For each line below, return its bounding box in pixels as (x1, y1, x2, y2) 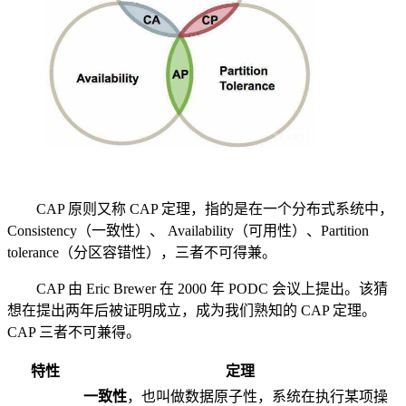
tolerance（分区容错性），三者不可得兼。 (7, 244, 276, 260)
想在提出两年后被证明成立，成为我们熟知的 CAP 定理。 (7, 302, 376, 318)
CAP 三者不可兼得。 (7, 324, 140, 340)
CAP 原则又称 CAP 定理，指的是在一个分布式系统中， (7, 200, 393, 217)
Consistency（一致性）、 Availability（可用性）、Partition (7, 222, 369, 238)
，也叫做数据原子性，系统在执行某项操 (127, 388, 388, 404)
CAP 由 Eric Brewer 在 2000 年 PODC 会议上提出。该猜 (7, 280, 388, 296)
